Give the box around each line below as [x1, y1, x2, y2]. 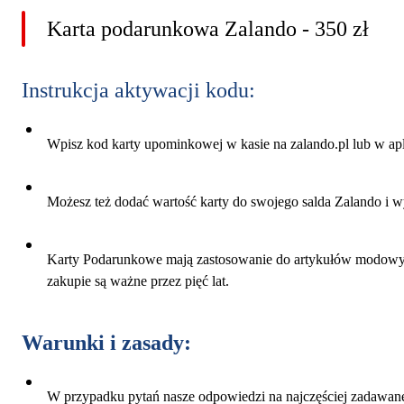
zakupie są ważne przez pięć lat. [47, 272, 229, 289]
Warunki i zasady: [22, 330, 191, 354]
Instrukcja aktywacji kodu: [22, 78, 255, 102]
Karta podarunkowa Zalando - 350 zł [47, 16, 369, 41]
